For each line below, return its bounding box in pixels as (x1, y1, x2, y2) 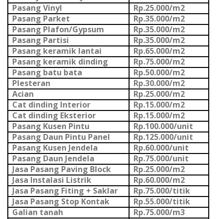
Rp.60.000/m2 (133, 175, 185, 186)
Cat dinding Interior (12, 99, 90, 110)
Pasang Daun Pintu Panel (12, 131, 110, 143)
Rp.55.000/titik (133, 196, 190, 207)
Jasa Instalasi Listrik (12, 175, 91, 186)
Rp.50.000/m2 (133, 67, 185, 78)
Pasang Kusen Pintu (12, 121, 89, 132)
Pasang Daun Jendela (12, 153, 94, 164)
